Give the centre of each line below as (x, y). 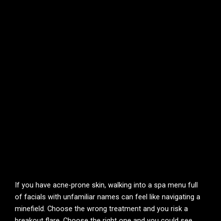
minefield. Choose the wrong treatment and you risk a (101, 208)
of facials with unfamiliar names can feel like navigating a (108, 197)
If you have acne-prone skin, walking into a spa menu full (106, 185)
